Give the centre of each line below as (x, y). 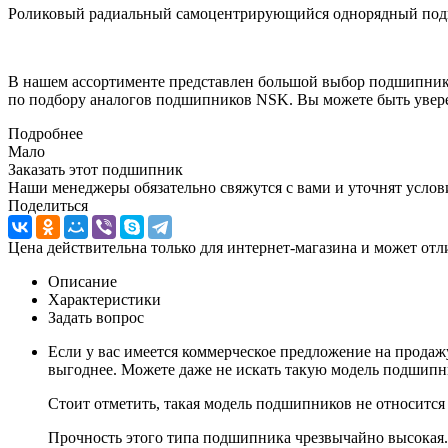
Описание (82, 281)
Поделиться (48, 205)
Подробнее (45, 133)
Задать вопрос (96, 317)
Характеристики (104, 299)
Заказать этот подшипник (95, 169)
